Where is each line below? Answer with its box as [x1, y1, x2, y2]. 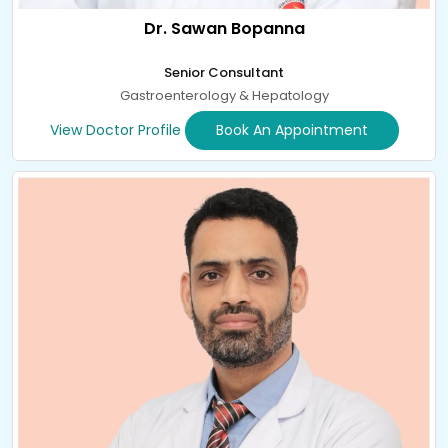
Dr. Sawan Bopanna [143, 17, 305, 41]
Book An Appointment [215, 120, 368, 141]
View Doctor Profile [49, 120, 181, 141]
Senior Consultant [164, 63, 284, 83]
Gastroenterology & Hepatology [119, 86, 329, 106]
